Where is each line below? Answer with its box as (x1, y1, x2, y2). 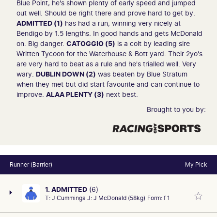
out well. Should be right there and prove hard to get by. (16, 8, 195, 17)
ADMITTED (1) (16, 18, 63, 27)
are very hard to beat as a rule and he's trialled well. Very (16, 59, 196, 68)
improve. (16, 90, 46, 98)
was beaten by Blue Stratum (96, 69, 187, 78)
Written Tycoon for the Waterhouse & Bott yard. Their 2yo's (16, 49, 202, 58)
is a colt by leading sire (115, 39, 190, 47)
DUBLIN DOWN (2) (36, 69, 96, 78)
